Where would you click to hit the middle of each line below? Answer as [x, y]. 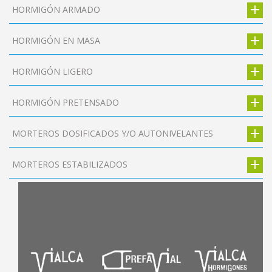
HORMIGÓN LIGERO [53, 71]
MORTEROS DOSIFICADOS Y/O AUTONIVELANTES [113, 133]
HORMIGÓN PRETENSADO [66, 102]
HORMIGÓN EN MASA [56, 40]
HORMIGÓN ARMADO [56, 9]
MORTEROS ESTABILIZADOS [70, 164]
